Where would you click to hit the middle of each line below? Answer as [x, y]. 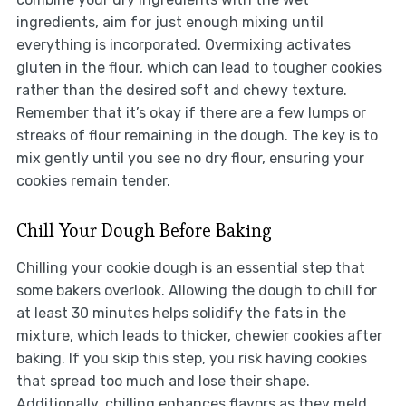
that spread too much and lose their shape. [163, 381]
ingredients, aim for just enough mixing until [169, 22]
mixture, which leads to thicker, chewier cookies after [199, 335]
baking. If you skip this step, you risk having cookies [191, 358]
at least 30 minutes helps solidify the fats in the [181, 313]
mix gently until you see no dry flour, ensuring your [190, 158]
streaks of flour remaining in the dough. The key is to [197, 135]
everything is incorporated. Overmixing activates [183, 44]
